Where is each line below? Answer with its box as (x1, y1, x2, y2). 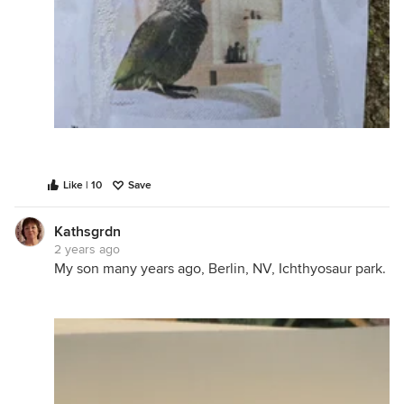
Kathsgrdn (54, 223, 121, 242)
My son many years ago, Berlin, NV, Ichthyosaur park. (54, 260, 386, 279)
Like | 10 (63, 179, 102, 193)
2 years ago (54, 242, 120, 258)
